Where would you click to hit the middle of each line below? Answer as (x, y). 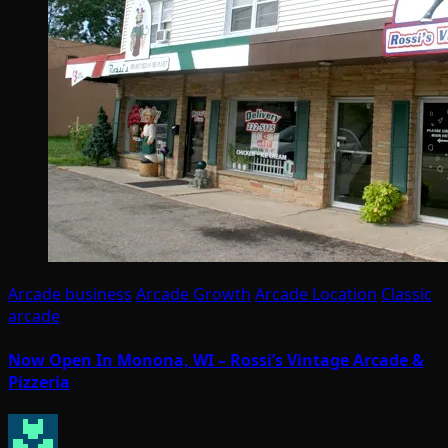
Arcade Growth (193, 294)
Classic (406, 294)
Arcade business (70, 294)
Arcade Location (316, 294)
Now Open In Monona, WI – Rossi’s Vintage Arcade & (216, 359)
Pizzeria (39, 381)
